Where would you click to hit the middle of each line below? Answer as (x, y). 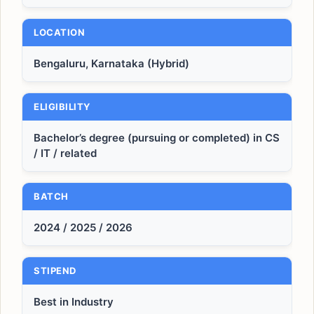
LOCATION (59, 32)
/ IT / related (65, 153)
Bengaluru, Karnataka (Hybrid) (111, 63)
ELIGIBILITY (62, 107)
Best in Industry (74, 302)
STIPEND (55, 271)
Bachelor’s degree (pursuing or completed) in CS (157, 138)
